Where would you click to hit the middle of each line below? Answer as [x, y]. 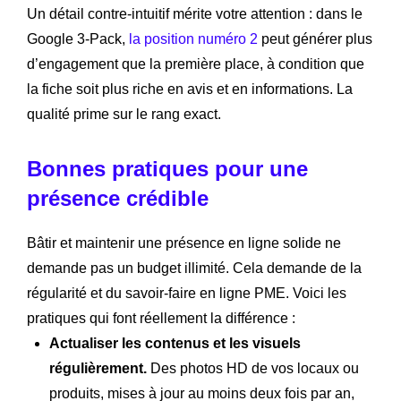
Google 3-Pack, [78, 39]
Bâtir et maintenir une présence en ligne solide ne [184, 243]
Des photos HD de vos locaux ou [253, 369]
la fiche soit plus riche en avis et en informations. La [190, 90]
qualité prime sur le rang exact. [124, 115]
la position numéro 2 [193, 39]
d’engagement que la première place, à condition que [196, 64]
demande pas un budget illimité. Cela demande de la [194, 269]
